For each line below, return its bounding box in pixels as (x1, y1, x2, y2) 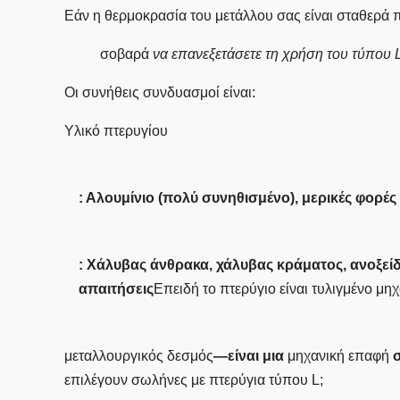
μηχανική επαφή (287, 348, 389, 363)
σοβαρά (100, 46, 149, 62)
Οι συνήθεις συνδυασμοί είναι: (64, 85, 255, 100)
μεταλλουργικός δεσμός (64, 348, 213, 363)
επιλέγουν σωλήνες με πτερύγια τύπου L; (64, 372, 323, 387)
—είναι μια (213, 348, 287, 363)
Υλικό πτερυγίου (64, 123, 168, 138)
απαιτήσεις (79, 281, 154, 296)
